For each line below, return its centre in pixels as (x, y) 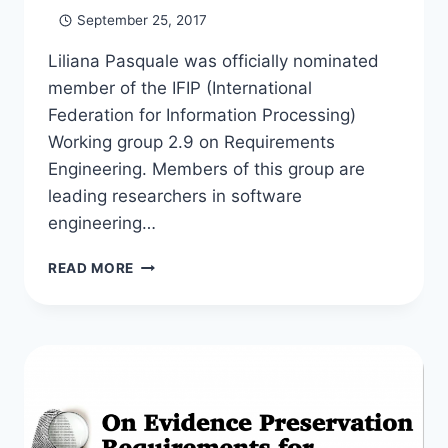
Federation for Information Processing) (202, 114)
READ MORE (91, 267)
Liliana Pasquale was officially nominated (213, 60)
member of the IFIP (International (180, 87)
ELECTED (166, 283)
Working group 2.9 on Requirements (191, 141)
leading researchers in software (175, 195)
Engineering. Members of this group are (206, 168)
